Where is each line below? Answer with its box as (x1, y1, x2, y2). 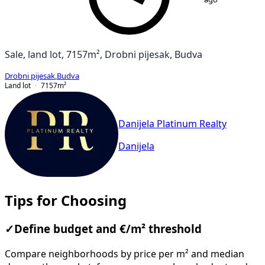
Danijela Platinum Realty (118, 119, 227, 129)
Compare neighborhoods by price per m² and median (5, 249, 244, 259)
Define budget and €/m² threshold (14, 224, 202, 235)
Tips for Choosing (5, 193, 127, 208)
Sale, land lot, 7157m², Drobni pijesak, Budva (5, 49, 202, 59)
